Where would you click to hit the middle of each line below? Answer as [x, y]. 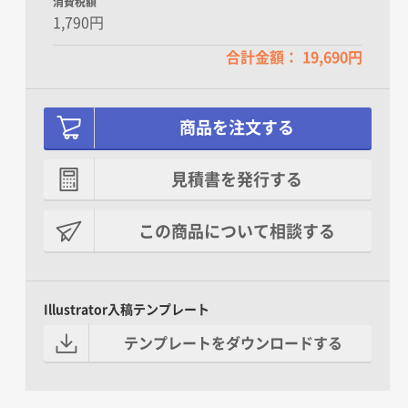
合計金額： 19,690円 [294, 57]
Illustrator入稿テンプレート [127, 310]
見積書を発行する [236, 179]
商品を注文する [236, 128]
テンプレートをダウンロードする [233, 343]
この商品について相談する [236, 231]
